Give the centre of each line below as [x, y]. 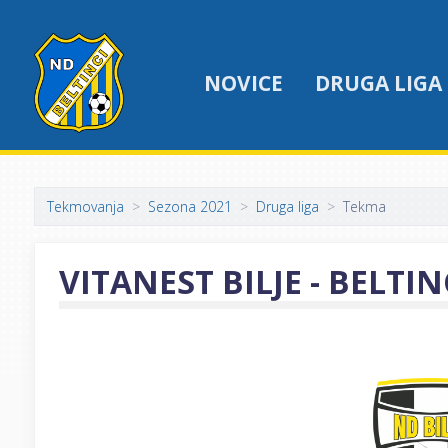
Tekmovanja [85, 206]
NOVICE [243, 82]
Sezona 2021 [190, 206]
